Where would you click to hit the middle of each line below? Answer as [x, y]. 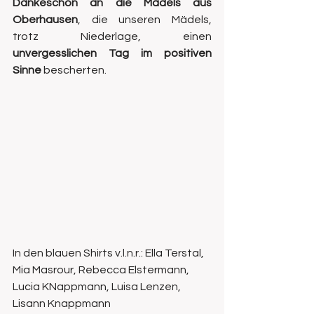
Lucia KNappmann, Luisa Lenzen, [98, 287]
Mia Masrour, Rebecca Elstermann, [102, 270]
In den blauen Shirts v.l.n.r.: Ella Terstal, [109, 253]
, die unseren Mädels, [145, 20]
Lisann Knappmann [62, 303]
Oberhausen [45, 20]
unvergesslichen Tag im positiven [112, 53]
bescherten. [74, 70]
